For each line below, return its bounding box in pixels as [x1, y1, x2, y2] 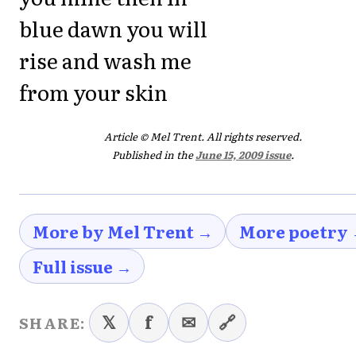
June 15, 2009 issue [195, 146, 291, 162]
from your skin [19, 75, 168, 107]
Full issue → [32, 253, 132, 278]
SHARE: [19, 311, 86, 334]
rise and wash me [19, 44, 192, 75]
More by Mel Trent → [32, 219, 213, 243]
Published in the [112, 146, 195, 162]
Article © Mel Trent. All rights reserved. [104, 129, 302, 145]
